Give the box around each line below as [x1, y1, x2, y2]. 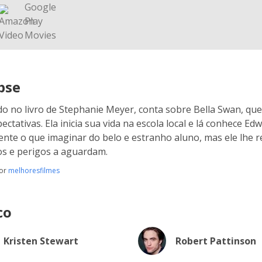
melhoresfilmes [8, 166, 60, 175]
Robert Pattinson [175, 235, 256, 247]
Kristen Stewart [4, 235, 78, 247]
